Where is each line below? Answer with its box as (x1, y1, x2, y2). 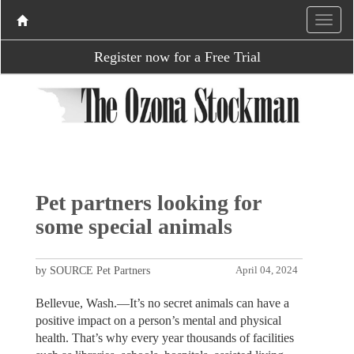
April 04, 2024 (235, 264, 299, 276)
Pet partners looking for (35, 190, 261, 215)
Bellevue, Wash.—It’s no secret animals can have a (35, 296, 289, 310)
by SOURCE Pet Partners (35, 264, 150, 277)
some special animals (35, 213, 232, 239)
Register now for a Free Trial (93, 49, 261, 65)
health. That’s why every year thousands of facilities (35, 330, 294, 345)
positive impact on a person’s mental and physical (35, 313, 281, 327)
